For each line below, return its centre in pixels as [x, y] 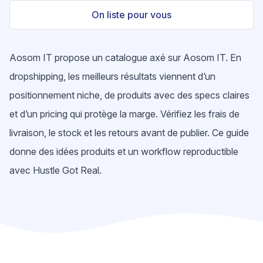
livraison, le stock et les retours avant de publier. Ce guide [129, 133]
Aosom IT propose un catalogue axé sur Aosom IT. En [125, 58]
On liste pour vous [131, 15]
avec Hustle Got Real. [55, 170]
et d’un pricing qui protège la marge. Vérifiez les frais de [124, 114]
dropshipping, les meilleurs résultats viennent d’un [112, 76]
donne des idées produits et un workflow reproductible [124, 151]
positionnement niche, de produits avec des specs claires [129, 95]
